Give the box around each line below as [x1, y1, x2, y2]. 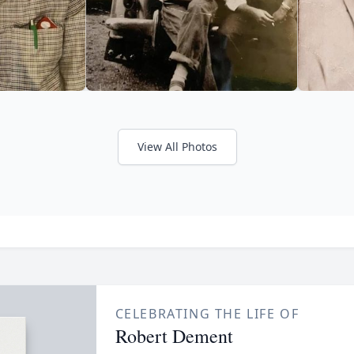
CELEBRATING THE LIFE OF [115, 304, 299, 322]
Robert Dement [115, 322, 233, 348]
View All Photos [137, 138, 217, 154]
